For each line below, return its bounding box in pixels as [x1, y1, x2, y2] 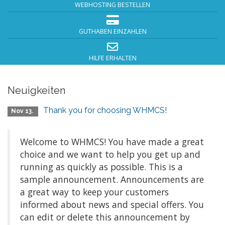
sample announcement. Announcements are [20, 173, 204, 185]
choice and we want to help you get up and [20, 148, 200, 160]
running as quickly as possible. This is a [20, 161, 183, 173]
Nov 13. [11, 107, 35, 115]
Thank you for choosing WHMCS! [43, 105, 167, 115]
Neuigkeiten [8, 84, 65, 96]
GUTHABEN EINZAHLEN [78, 27, 147, 36]
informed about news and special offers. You [20, 198, 204, 210]
